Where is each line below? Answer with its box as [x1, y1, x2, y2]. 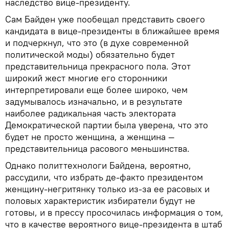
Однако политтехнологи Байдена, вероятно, [5, 159, 191, 171]
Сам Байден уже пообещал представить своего [5, 13, 205, 25]
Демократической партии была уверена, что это [5, 119, 208, 131]
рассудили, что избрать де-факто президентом [5, 171, 203, 183]
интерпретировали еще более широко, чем [5, 83, 188, 96]
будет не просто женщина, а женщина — [5, 130, 175, 143]
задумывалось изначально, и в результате [5, 95, 182, 107]
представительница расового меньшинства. [5, 142, 190, 154]
